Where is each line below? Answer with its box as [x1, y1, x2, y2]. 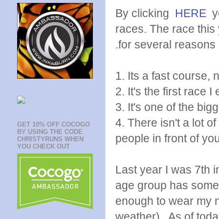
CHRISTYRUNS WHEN [17, 135, 84, 143]
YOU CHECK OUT [17, 143, 70, 151]
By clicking [115, 7, 175, 20]
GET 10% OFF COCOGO [17, 121, 90, 129]
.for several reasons [115, 38, 216, 51]
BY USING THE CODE [17, 128, 83, 136]
